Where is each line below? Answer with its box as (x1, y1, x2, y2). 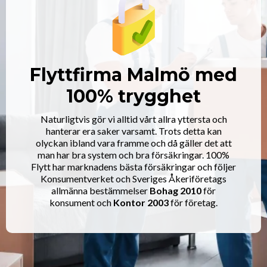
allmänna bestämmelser (51, 185, 150, 197)
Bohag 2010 (150, 185, 201, 197)
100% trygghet (66, 85, 201, 108)
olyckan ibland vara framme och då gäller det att (35, 137, 232, 149)
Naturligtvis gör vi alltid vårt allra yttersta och (40, 113, 227, 125)
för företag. (169, 197, 218, 209)
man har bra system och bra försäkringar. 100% (38, 149, 229, 161)
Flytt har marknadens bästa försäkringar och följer (31, 161, 236, 173)
